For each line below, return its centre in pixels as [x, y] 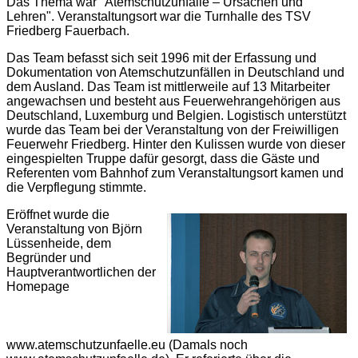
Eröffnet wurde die [58, 215]
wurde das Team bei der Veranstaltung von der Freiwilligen [173, 130]
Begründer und [49, 258]
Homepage [38, 286]
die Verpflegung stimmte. [76, 187]
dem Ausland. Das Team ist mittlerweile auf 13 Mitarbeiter [168, 87]
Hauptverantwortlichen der [81, 272]
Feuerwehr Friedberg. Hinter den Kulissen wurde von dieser [176, 144]
